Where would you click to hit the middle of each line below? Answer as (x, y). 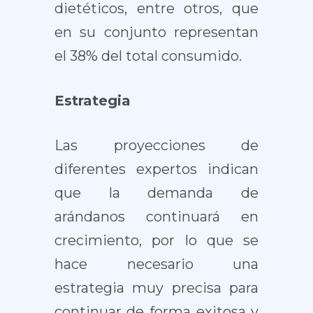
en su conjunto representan (156, 32)
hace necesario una (156, 264)
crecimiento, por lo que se (156, 240)
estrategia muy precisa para (156, 288)
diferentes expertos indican (156, 169)
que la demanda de (156, 193)
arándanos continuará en (156, 217)
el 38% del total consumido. (148, 56)
